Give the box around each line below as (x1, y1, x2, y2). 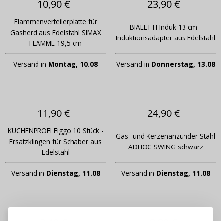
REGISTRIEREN (124, 183, 176, 194)
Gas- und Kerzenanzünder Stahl (116, 131, 215, 141)
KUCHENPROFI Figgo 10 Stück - (7, 126, 104, 136)
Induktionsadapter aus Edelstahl (116, 33, 215, 43)
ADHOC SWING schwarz (128, 142, 203, 152)
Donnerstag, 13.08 (151, 59, 215, 69)
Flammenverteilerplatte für (14, 17, 97, 27)
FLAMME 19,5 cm (29, 38, 82, 48)
